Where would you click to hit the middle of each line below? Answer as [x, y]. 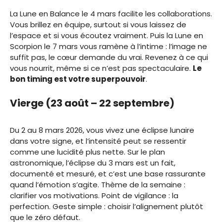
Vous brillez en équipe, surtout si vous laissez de [98, 25]
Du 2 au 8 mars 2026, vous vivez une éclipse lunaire [102, 130]
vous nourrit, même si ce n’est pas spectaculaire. [101, 68]
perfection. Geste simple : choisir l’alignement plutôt [107, 206]
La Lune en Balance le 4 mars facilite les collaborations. [111, 14]
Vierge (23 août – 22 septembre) [92, 103]
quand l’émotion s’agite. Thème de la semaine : [98, 184]
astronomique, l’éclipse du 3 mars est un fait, [93, 163]
